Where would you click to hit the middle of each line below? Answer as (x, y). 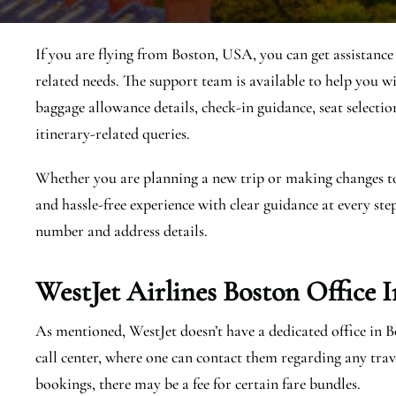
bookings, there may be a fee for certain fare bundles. (200, 384)
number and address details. (122, 231)
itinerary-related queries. (113, 133)
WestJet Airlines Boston (168, 291)
